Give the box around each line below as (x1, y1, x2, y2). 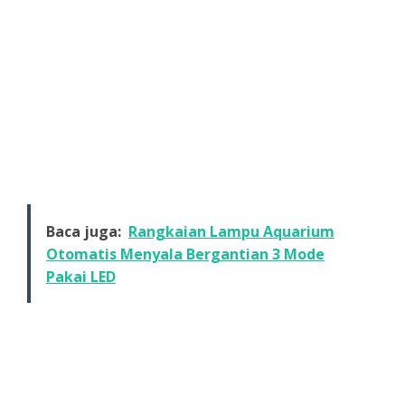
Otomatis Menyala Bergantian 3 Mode (46, 243, 325, 264)
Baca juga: (46, 221, 121, 241)
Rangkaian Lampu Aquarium (128, 221, 334, 241)
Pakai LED (46, 266, 116, 287)
